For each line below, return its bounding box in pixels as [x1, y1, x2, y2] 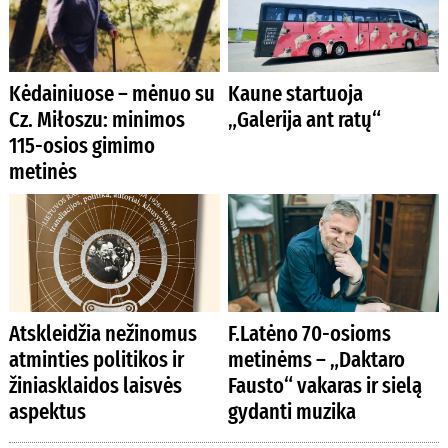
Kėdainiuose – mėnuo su [8, 80, 215, 107]
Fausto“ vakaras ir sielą [228, 372, 423, 400]
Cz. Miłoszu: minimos [8, 106, 185, 133]
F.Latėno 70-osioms [228, 320, 392, 348]
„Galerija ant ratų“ [228, 106, 382, 133]
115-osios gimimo [8, 132, 155, 159]
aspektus [8, 398, 86, 426]
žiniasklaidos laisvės [8, 372, 182, 400]
